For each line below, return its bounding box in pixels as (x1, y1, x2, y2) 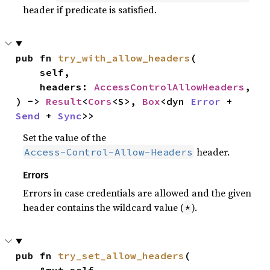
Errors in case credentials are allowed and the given (23, 186, 252, 199)
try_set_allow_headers (58, 250, 185, 262)
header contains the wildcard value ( (23, 201, 184, 214)
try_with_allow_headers (58, 52, 191, 64)
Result (46, 95, 83, 107)
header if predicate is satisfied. (23, 3, 157, 16)
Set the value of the (23, 131, 107, 144)
